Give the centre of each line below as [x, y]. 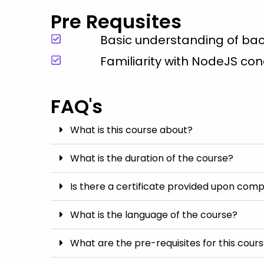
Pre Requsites [116, 21]
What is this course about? [131, 130]
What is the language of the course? [154, 214]
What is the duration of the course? [152, 158]
